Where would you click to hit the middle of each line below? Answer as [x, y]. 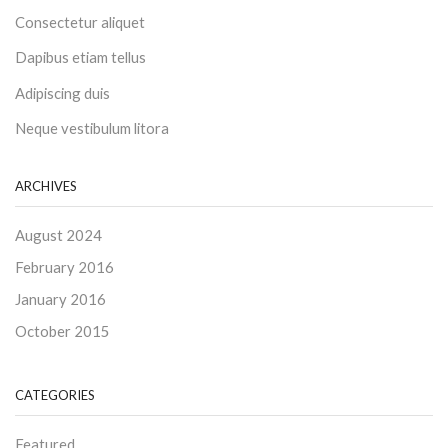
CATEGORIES [55, 394]
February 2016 [64, 267]
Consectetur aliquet [80, 22]
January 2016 [60, 299]
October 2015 [62, 331]
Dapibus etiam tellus [80, 57]
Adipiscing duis [62, 92]
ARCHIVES [46, 185]
